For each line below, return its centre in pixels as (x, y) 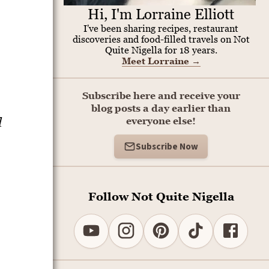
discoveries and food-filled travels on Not (161, 39)
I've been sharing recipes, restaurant (161, 28)
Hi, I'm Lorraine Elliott (161, 14)
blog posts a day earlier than (161, 108)
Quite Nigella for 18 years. (161, 50)
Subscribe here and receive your (161, 95)
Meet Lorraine (156, 61)
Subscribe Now (167, 147)
